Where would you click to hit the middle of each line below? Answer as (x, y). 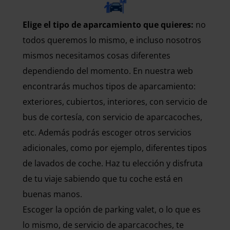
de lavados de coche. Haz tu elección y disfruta (113, 164)
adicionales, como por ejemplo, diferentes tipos (115, 148)
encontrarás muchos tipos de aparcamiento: (109, 87)
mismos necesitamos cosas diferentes (97, 56)
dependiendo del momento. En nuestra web (108, 71)
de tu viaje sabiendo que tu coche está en (103, 179)
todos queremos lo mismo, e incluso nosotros (112, 40)
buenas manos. (52, 194)
